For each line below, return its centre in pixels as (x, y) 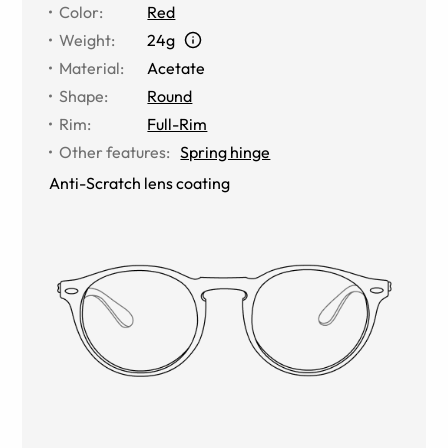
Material (90, 67)
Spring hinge (225, 151)
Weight (85, 39)
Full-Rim (177, 123)
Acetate (176, 67)
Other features (113, 151)
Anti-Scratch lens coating (140, 182)
